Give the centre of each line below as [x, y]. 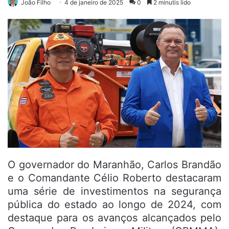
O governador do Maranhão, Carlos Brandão [114, 165]
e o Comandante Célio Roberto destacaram [114, 178]
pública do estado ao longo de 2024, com [114, 205]
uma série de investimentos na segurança [114, 191]
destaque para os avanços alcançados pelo [114, 218]
